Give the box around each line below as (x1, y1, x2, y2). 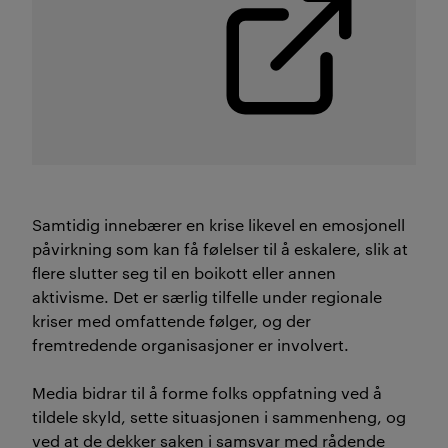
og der (258, 309, 311, 331)
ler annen (265, 261, 336, 283)
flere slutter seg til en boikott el (32, 261, 265, 283)
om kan (124, 237, 184, 259)
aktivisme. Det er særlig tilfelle (32, 285, 258, 307)
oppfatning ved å (252, 381, 382, 403)
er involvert (258, 333, 344, 355)
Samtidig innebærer (32, 213, 186, 235)
